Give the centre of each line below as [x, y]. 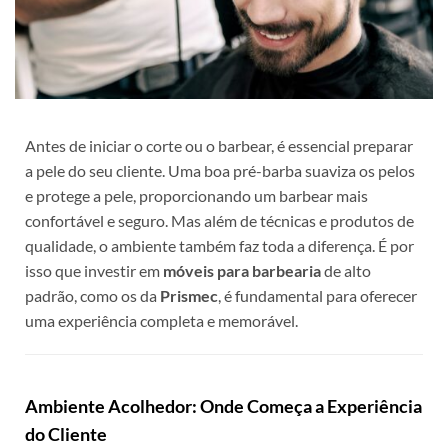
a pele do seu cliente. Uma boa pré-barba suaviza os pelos [220, 171]
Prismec [189, 296]
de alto [346, 271]
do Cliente [66, 434]
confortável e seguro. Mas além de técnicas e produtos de [219, 221]
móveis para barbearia [242, 271]
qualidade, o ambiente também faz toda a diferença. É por [219, 246]
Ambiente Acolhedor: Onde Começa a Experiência [223, 406]
